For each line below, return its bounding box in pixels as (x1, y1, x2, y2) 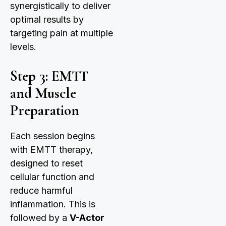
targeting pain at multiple (10, 28, 113, 39)
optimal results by (10, 14, 84, 25)
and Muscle (10, 84, 76, 102)
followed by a (10, 212, 70, 223)
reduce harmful (10, 185, 73, 196)
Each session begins (10, 131, 95, 142)
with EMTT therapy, (10, 144, 93, 155)
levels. (10, 41, 36, 52)
